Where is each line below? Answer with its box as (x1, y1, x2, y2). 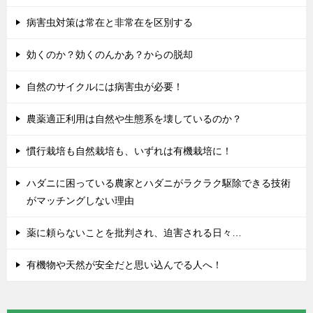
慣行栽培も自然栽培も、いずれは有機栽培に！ (27, 145, 232, 156)
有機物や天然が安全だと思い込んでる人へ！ (27, 259, 222, 270)
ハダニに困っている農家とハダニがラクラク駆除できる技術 (27, 177, 291, 189)
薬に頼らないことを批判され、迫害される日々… (27, 226, 242, 238)
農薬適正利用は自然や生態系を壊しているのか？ (27, 112, 242, 124)
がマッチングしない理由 (27, 194, 134, 206)
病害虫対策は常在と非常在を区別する (27, 16, 193, 28)
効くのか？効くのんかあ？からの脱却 (27, 48, 193, 60)
